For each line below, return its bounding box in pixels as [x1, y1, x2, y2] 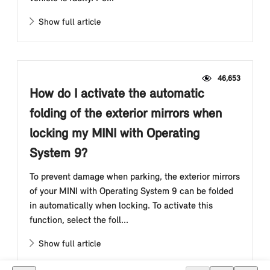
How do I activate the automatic [30, 87, 204, 101]
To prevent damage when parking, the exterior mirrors [30, 172, 240, 182]
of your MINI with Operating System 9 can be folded [30, 187, 233, 196]
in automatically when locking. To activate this [30, 201, 213, 211]
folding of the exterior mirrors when [30, 107, 222, 121]
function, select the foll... [30, 216, 128, 225]
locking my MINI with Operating [30, 127, 199, 141]
